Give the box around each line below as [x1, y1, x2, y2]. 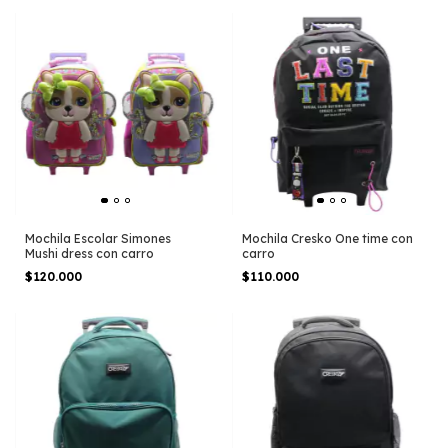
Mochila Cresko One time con [241, 230, 413, 246]
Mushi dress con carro [25, 245, 154, 261]
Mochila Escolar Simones [25, 230, 171, 246]
